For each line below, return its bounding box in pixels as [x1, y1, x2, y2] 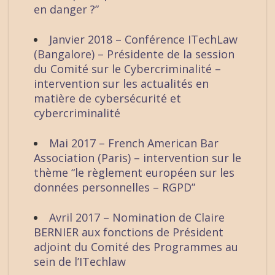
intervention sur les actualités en [34, 76, 209, 91]
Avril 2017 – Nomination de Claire [49, 210, 225, 225]
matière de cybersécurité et [34, 91, 181, 106]
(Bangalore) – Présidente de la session [34, 47, 234, 62]
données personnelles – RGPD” [34, 180, 195, 195]
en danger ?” [34, 2, 99, 17]
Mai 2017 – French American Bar [49, 136, 219, 151]
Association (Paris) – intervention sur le [34, 150, 241, 166]
